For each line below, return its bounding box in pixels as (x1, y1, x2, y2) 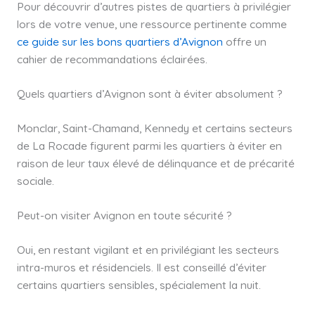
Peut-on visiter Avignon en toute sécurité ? (16, 208, 232, 223)
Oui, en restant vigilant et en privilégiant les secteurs (16, 242, 279, 257)
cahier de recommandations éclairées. (16, 51, 207, 66)
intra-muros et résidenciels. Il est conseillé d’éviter (16, 259, 266, 274)
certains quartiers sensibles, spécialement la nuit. (16, 277, 261, 292)
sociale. (16, 173, 54, 188)
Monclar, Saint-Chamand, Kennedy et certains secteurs (16, 120, 292, 135)
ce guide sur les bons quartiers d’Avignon (16, 34, 223, 49)
